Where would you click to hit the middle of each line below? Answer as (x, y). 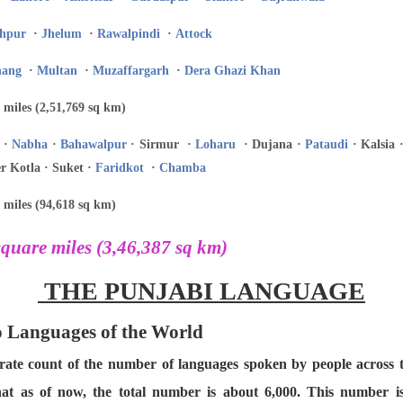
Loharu (215, 144)
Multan (57, 71)
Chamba (183, 168)
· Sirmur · (161, 144)
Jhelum (62, 34)
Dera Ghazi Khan (233, 71)
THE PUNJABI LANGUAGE (201, 291)
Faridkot (120, 168)
